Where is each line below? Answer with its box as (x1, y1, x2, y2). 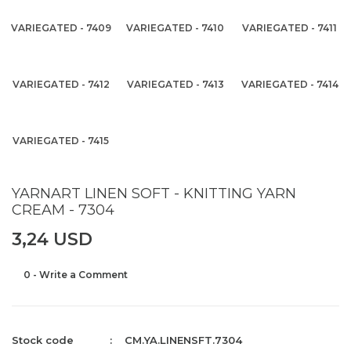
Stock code (12, 334, 74, 346)
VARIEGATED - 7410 (126, 22, 225, 34)
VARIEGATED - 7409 (10, 22, 111, 34)
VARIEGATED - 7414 (241, 78, 338, 90)
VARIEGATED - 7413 (126, 78, 224, 90)
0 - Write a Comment (24, 269, 128, 280)
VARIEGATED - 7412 (12, 78, 110, 90)
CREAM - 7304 (12, 201, 114, 219)
